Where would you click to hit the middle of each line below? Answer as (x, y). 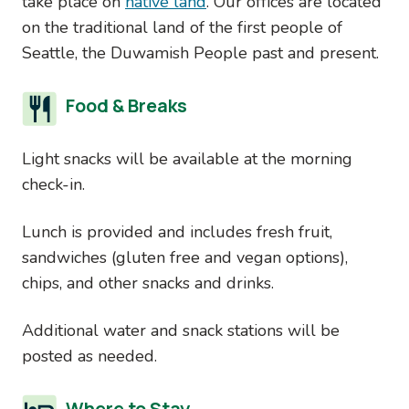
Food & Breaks (126, 105)
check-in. (53, 184)
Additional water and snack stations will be (181, 330)
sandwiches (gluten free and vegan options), (185, 257)
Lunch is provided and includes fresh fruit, (177, 232)
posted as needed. (89, 356)
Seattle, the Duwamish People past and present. (200, 53)
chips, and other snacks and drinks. (148, 283)
